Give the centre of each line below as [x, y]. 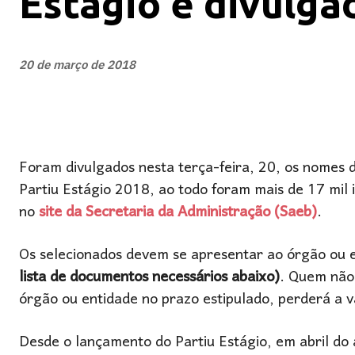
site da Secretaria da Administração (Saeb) [178, 213]
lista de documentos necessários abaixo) [149, 278]
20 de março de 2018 [77, 65]
